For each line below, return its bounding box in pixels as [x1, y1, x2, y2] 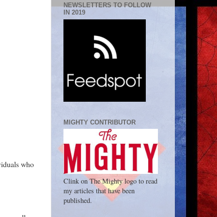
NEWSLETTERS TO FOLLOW [63, 1, 151, 9]
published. [63, 196, 92, 205]
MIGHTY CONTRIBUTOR [63, 118, 136, 126]
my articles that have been [63, 186, 135, 196]
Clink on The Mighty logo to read [63, 176, 157, 186]
